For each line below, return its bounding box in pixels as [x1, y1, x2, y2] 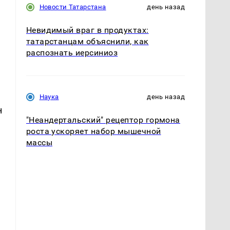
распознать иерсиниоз [26, 47, 118, 57]
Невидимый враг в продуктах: [26, 25, 149, 35]
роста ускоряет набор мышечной [26, 126, 161, 136]
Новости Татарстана [39, 3, 106, 11]
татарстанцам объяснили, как [26, 36, 149, 46]
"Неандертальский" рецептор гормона [26, 114, 180, 125]
